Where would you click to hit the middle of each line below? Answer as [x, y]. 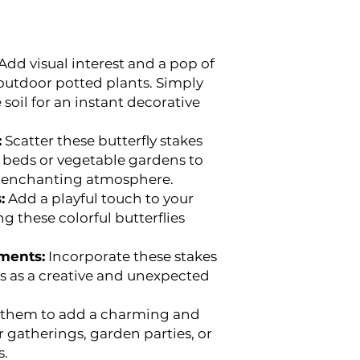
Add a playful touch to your [99, 198]
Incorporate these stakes [131, 256]
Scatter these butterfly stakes [102, 141]
